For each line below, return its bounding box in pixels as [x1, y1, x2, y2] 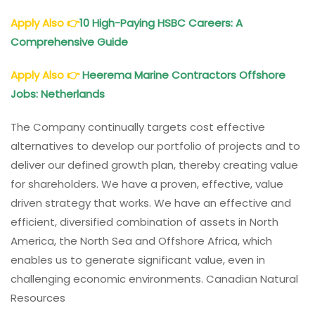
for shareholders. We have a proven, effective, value [11, 176, 283, 191]
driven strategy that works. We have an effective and [11, 195, 291, 210]
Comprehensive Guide [11, 34, 131, 49]
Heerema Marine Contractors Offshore [82, 67, 285, 82]
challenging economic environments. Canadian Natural [11, 271, 298, 286]
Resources [11, 290, 65, 305]
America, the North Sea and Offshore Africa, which [11, 233, 272, 248]
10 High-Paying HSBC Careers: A [79, 15, 243, 30]
